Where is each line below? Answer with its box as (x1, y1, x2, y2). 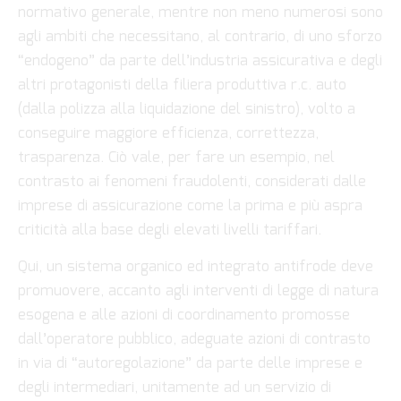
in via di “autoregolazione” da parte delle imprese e (18, 353, 363, 376)
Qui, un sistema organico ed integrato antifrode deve (18, 256, 373, 279)
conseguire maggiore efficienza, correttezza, (18, 122, 319, 145)
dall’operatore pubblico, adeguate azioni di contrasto (18, 328, 371, 352)
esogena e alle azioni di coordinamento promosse (18, 304, 350, 328)
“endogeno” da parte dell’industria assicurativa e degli (18, 49, 382, 73)
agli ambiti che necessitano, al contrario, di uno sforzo (18, 25, 382, 48)
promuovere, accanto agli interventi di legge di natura (18, 280, 379, 303)
